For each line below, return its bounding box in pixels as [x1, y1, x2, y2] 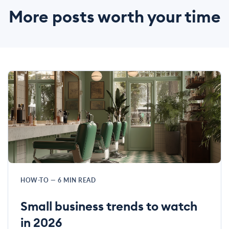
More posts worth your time [8, 6, 221, 28]
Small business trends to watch [20, 198, 197, 214]
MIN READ [63, 176, 96, 185]
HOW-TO [20, 176, 51, 185]
